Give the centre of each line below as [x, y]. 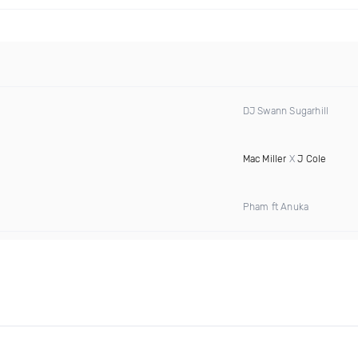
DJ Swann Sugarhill [286, 111]
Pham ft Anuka [276, 207]
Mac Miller [265, 159]
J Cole [312, 159]
